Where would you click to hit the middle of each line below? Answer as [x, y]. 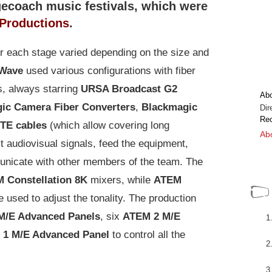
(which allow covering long [110, 125]
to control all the [149, 234]
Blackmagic [169, 107]
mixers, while [121, 180]
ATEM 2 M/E [151, 216]
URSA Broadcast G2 [129, 89]
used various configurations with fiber [111, 70]
